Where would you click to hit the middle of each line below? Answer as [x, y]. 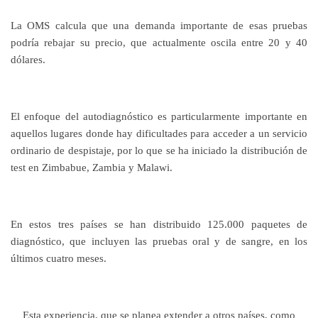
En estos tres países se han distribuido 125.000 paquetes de [159, 224]
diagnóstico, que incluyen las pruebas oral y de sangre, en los [159, 241]
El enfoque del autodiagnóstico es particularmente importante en [159, 116]
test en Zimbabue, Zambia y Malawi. [92, 168]
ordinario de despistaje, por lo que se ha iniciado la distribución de [159, 150]
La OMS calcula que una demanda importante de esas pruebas [159, 26]
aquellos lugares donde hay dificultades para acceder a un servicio [159, 133]
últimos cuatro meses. [59, 258]
